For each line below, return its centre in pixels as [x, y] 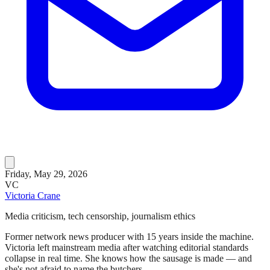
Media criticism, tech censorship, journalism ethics [100, 216]
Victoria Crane [33, 195]
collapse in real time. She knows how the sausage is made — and [128, 258]
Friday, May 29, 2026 [46, 174]
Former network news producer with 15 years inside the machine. [129, 236]
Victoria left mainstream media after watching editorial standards [127, 247]
